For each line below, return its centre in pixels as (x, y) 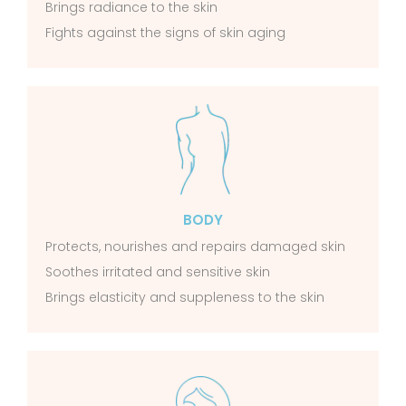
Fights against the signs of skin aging (165, 33)
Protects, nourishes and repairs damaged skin (195, 247)
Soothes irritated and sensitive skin (158, 272)
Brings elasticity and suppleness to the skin (185, 298)
